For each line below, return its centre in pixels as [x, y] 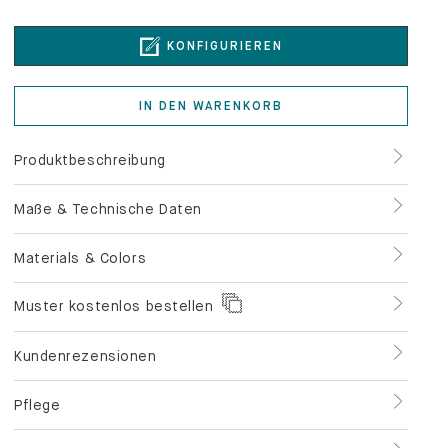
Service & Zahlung [79, 389]
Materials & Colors [80, 193]
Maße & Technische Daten [108, 144]
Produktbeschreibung [90, 95]
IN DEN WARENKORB [211, 41]
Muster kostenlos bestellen [114, 241]
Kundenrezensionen [85, 291]
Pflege [37, 340]
